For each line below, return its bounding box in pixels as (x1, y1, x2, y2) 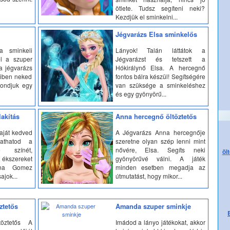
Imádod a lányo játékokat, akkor (115, 217, 205, 226)
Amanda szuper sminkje (115, 202, 191, 211)
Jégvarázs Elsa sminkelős (115, 30, 197, 39)
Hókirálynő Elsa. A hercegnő (115, 63, 205, 72)
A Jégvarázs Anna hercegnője (115, 127, 205, 137)
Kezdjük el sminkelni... (115, 12, 178, 21)
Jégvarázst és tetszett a (115, 54, 205, 63)
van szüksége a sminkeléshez (115, 80, 205, 89)
